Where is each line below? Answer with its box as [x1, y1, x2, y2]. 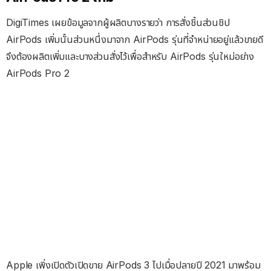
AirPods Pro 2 [6, 67, 70, 80]
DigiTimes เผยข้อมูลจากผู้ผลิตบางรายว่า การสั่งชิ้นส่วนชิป [6, 16, 230, 29]
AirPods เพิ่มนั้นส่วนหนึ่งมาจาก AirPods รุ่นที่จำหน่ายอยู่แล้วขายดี [6, 33, 263, 46]
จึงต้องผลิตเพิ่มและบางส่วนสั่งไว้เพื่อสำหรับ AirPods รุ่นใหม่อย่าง [6, 50, 255, 63]
